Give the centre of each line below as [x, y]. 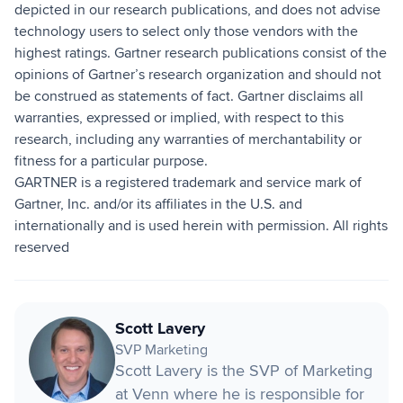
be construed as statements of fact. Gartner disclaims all [189, 96]
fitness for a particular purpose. [111, 161]
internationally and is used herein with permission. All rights [201, 225]
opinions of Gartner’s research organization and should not [198, 74]
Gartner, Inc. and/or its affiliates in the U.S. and [158, 204]
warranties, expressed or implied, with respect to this [179, 117]
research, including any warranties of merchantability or [188, 139]
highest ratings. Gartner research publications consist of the [201, 53]
